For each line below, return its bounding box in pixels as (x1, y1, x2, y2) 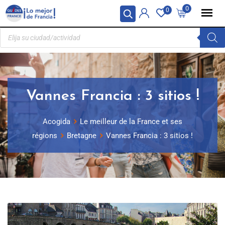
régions (32, 131, 57, 140)
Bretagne (67, 131, 96, 140)
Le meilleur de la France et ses (80, 117, 182, 126)
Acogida (43, 117, 70, 126)
